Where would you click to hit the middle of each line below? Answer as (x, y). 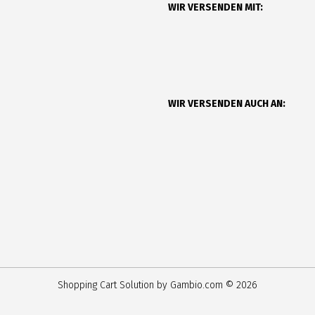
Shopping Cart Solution (106, 285)
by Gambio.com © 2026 (206, 285)
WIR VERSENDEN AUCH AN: (226, 104)
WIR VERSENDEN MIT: (215, 7)
